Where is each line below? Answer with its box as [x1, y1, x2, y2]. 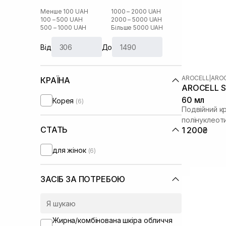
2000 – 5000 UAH [111, 16, 162, 23]
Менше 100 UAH [40, 8, 88, 15]
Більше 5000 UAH [111, 24, 163, 31]
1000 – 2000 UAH [111, 8, 161, 15]
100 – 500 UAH [40, 16, 83, 23]
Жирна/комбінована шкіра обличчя [52, 216, 173, 224]
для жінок [52, 145, 88, 154]
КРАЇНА [40, 75, 71, 85]
